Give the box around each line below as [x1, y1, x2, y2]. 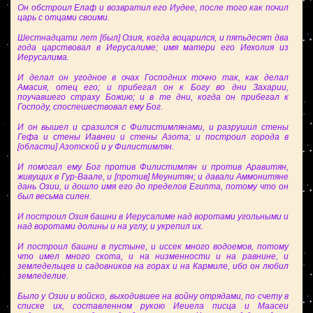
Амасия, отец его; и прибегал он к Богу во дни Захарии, [17, 82, 289, 92]
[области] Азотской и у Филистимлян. [17, 142, 174, 152]
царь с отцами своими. [17, 13, 110, 22]
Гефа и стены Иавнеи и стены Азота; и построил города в [17, 132, 289, 142]
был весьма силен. [17, 191, 92, 201]
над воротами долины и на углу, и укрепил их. [17, 221, 203, 231]
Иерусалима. [17, 52, 69, 62]
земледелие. [17, 271, 68, 281]
